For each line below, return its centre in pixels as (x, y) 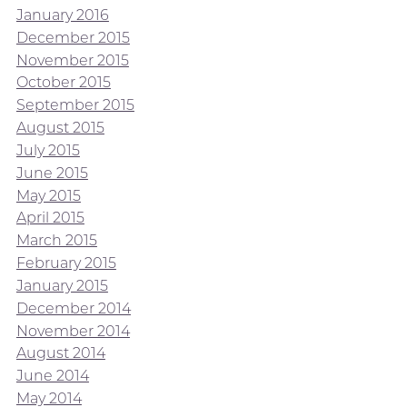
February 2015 (66, 263)
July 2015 (48, 150)
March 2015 (56, 241)
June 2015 (52, 173)
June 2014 (52, 376)
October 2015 (63, 83)
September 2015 (75, 105)
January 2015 (62, 285)
